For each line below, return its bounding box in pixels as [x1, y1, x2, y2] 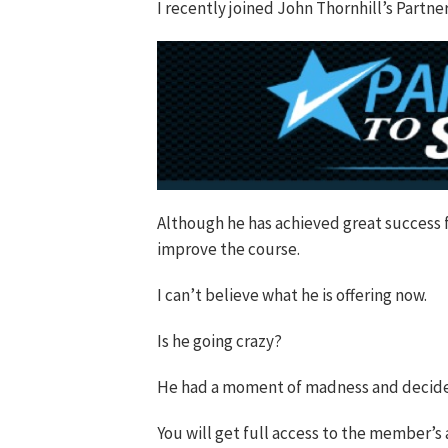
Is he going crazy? [157, 329, 282, 352]
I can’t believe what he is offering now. [157, 283, 427, 306]
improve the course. [157, 237, 300, 260]
